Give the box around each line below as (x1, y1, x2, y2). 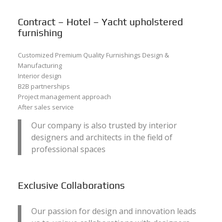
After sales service (17, 103, 74, 112)
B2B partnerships (17, 82, 70, 91)
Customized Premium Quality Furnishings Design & (17, 51, 169, 60)
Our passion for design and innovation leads (31, 205, 196, 217)
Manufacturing (17, 61, 62, 70)
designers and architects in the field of (31, 132, 172, 143)
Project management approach (17, 92, 111, 102)
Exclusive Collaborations (17, 179, 125, 191)
